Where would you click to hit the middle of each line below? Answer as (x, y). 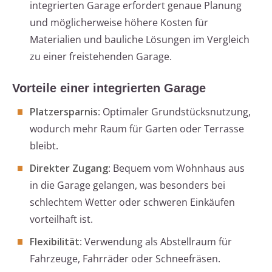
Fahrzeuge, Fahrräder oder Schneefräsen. (125, 259)
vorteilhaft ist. (61, 219)
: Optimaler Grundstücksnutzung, (174, 112)
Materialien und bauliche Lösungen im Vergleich (140, 40)
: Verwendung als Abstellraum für (156, 242)
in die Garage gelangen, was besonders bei (127, 185)
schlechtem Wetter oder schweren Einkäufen (132, 202)
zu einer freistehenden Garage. (101, 57)
